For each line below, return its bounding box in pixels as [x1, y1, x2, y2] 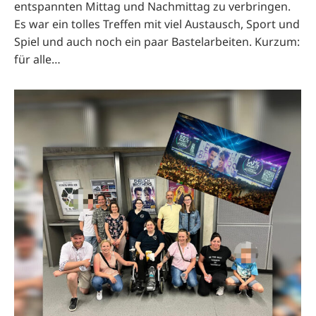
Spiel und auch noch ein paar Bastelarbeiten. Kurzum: [14, 33, 300, 49]
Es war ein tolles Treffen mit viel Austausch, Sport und [14, 16, 300, 32]
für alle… [14, 51, 61, 67]
